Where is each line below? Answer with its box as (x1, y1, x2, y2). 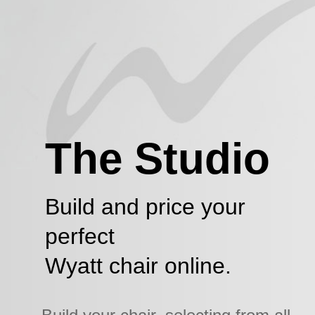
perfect (45, 223, 115, 249)
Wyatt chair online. (45, 252, 231, 278)
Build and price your (45, 193, 245, 219)
